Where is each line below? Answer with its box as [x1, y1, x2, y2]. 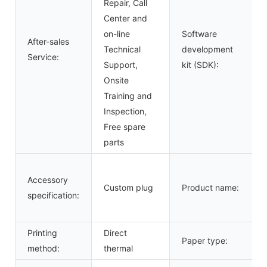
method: [27, 243, 60, 253]
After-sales [27, 36, 69, 46]
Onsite [104, 74, 129, 85]
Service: [27, 51, 59, 62]
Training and [104, 90, 152, 101]
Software [182, 28, 217, 39]
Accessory [27, 174, 68, 185]
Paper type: [182, 235, 228, 246]
